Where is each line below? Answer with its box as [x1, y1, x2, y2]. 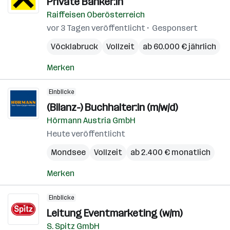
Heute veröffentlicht [47, 129, 125, 139]
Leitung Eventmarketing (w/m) [47, 207, 182, 219]
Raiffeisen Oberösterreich [47, 10, 145, 20]
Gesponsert [152, 23, 198, 33]
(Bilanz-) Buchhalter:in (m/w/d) [47, 101, 178, 113]
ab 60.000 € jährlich [143, 42, 216, 51]
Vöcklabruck [51, 42, 98, 51]
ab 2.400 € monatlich [130, 147, 210, 157]
